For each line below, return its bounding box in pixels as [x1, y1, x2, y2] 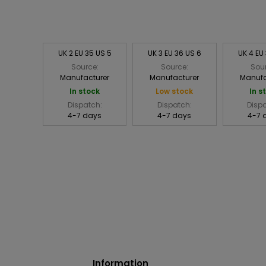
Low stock [156, 86, 194, 97]
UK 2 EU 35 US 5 [58, 48, 112, 59]
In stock [69, 86, 100, 97]
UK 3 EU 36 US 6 [147, 48, 201, 59]
